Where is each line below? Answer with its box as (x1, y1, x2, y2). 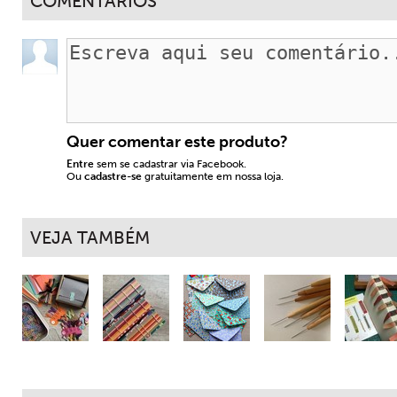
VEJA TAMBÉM (30, 227, 150, 248)
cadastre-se (84, 170, 142, 183)
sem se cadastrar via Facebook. (94, 158, 246, 170)
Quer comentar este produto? (66, 132, 288, 152)
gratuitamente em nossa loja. (142, 170, 284, 183)
